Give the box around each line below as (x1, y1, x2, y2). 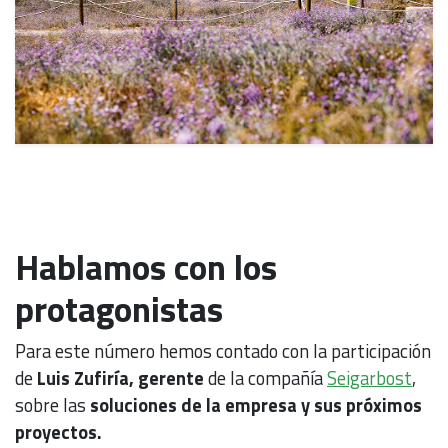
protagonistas (15, 281, 223, 336)
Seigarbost (327, 363, 412, 392)
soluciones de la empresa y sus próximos (86, 390, 422, 419)
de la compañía (204, 363, 327, 392)
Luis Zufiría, (37, 363, 134, 392)
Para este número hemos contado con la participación (15, 336, 431, 365)
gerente (138, 363, 204, 392)
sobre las (15, 390, 86, 419)
